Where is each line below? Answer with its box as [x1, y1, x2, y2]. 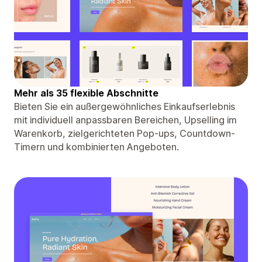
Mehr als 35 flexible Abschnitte [14, 87, 158, 99]
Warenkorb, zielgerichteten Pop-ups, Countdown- [14, 127, 235, 139]
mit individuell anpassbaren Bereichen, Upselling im [14, 113, 237, 126]
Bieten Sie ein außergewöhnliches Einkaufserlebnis [14, 100, 235, 112]
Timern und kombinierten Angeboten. [14, 140, 179, 153]
